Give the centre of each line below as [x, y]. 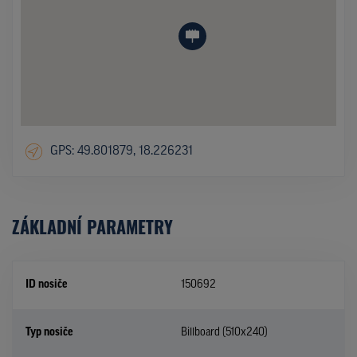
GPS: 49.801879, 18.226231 [121, 152]
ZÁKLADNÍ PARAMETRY [92, 226]
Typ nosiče [49, 332]
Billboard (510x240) [224, 332]
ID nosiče [46, 284]
